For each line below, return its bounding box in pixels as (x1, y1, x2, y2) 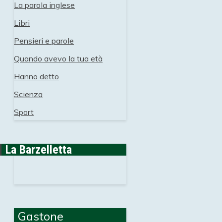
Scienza (14, 89, 43, 100)
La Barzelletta (5, 143, 72, 157)
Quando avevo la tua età (14, 54, 103, 64)
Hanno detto (14, 71, 59, 82)
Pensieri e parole (14, 36, 74, 46)
